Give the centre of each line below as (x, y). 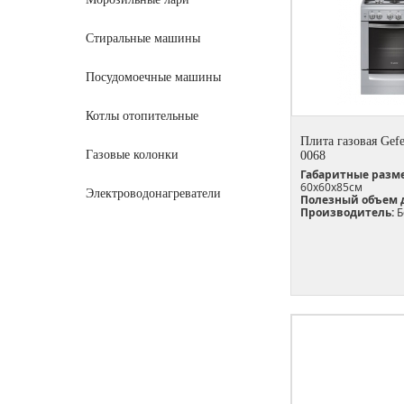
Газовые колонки (132, 155)
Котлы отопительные (142, 116)
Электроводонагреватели (153, 193)
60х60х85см (331, 187)
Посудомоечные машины (153, 77)
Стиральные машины (143, 38)
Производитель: (347, 212)
